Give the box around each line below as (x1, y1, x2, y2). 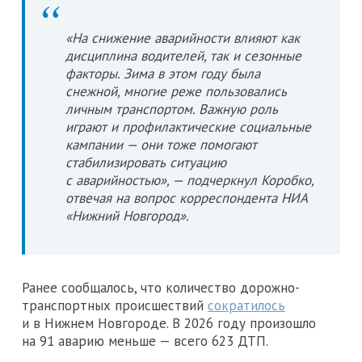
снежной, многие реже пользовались (65, 82, 287, 100)
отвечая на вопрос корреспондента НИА (65, 188, 308, 207)
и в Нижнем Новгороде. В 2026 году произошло (22, 314, 316, 332)
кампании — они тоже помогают (65, 135, 257, 154)
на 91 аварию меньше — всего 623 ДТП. (22, 331, 268, 350)
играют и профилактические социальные (65, 117, 311, 136)
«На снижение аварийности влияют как (65, 28, 300, 47)
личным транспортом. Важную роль (65, 99, 278, 118)
